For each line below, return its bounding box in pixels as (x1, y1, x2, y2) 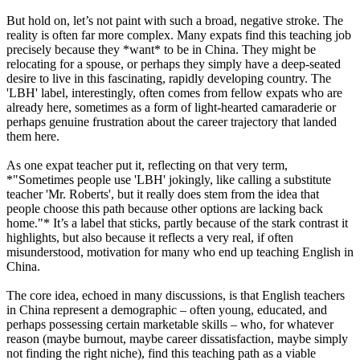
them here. (6, 129, 59, 143)
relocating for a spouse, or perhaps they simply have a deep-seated (6, 56, 341, 71)
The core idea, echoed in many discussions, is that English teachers (6, 288, 345, 302)
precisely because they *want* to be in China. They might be (6, 42, 316, 56)
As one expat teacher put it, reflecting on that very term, (6, 157, 288, 172)
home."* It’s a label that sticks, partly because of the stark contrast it (6, 215, 348, 230)
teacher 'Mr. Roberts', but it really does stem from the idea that (6, 186, 319, 201)
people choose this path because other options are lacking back (6, 201, 323, 215)
